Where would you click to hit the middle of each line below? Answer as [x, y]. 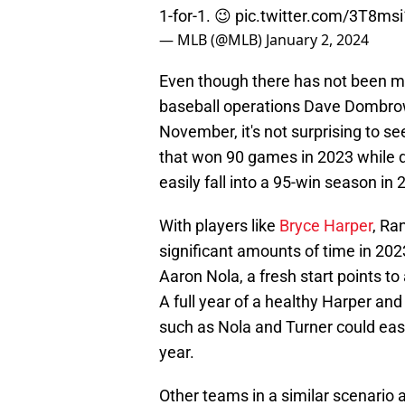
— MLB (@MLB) [212, 40]
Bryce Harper [326, 226]
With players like [219, 226]
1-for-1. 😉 [197, 16]
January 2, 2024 [317, 40]
